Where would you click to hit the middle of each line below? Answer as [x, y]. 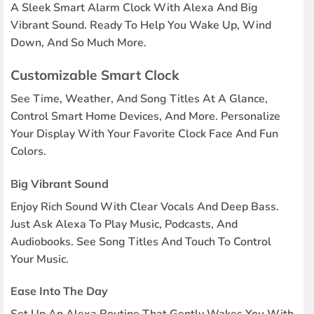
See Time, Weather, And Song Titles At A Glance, [139, 98]
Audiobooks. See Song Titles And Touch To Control [141, 241]
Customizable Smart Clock [95, 75]
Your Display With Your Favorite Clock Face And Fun [144, 134]
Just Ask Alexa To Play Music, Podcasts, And [124, 224]
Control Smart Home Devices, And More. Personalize [145, 116]
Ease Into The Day [59, 291]
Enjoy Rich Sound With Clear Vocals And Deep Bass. [144, 206]
